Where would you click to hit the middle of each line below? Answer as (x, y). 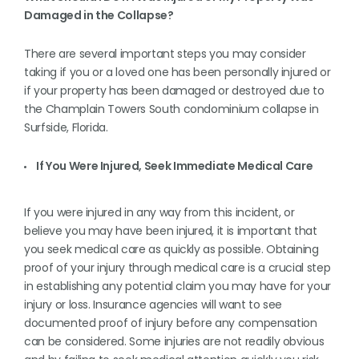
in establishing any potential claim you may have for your (178, 286)
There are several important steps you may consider (165, 54)
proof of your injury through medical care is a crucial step (177, 268)
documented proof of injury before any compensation (171, 323)
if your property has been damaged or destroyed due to (174, 91)
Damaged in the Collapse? (99, 15)
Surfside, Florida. (66, 127)
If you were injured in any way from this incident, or (159, 212)
